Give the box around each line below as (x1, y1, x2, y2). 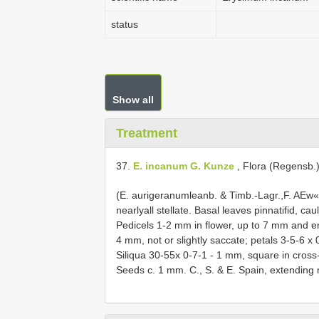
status (111, 19, 138, 30)
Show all (113, 94, 154, 105)
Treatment (116, 126, 177, 140)
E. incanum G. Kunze (133, 160, 234, 172)
